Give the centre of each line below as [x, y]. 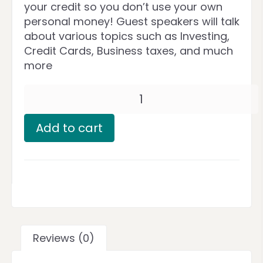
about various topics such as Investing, [127, 36]
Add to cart [69, 128]
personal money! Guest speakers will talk [132, 21]
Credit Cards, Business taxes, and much [129, 51]
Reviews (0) [64, 238]
